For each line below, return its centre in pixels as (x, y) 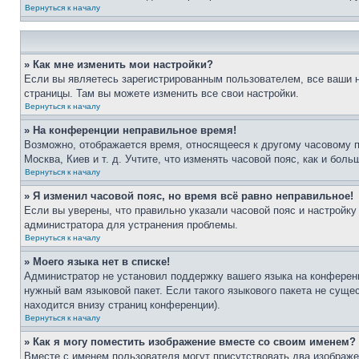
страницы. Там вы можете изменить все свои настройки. (161, 93)
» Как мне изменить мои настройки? (119, 65)
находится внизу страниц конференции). (122, 305)
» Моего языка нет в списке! (97, 262)
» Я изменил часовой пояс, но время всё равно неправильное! (189, 196)
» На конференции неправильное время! (130, 130)
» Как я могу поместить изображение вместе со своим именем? (190, 342)
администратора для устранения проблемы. (131, 225)
